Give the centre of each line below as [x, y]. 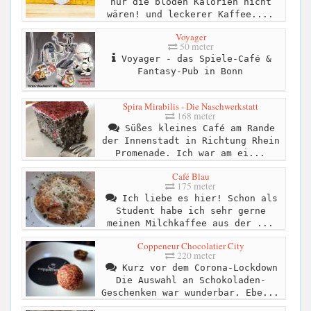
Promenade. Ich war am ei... [190, 153]
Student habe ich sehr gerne [191, 210]
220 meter [195, 255]
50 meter [195, 47]
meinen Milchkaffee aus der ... [190, 223]
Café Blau [191, 176]
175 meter [195, 186]
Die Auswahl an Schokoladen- [191, 280]
